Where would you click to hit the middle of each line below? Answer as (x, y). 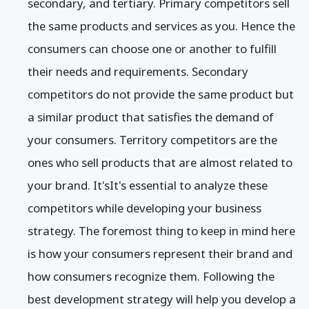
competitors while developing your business (144, 208)
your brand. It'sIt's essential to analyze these (148, 185)
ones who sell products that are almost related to (160, 162)
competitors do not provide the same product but (161, 94)
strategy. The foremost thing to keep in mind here (161, 230)
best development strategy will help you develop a (162, 299)
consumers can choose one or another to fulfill (152, 48)
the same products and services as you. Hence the (161, 26)
